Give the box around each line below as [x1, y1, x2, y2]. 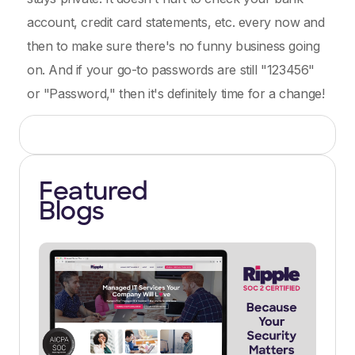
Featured [39, 181, 154, 206]
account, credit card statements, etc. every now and [27, 14, 325, 30]
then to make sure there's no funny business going [27, 38, 320, 54]
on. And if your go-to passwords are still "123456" [27, 62, 315, 78]
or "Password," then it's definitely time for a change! [27, 86, 325, 101]
